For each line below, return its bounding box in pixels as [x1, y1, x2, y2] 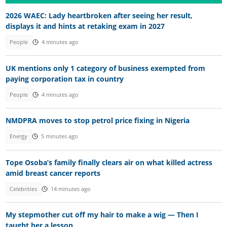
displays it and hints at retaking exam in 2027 [5, 21, 165, 31]
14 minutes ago [50, 185, 91, 193]
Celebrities [10, 185, 37, 193]
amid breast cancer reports [5, 168, 100, 178]
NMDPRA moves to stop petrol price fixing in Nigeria [5, 116, 190, 126]
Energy [10, 133, 28, 140]
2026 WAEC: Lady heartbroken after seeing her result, [5, 10, 193, 20]
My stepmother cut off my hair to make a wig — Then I [5, 210, 199, 220]
